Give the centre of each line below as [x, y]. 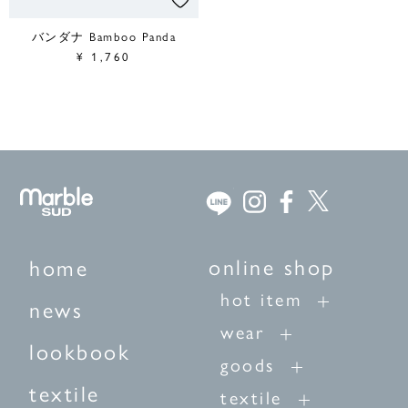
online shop [272, 268]
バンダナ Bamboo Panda [104, 36]
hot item [261, 300]
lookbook [80, 352]
